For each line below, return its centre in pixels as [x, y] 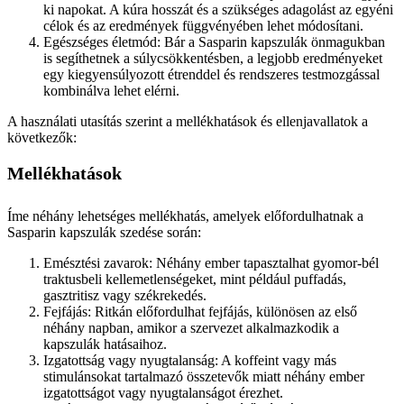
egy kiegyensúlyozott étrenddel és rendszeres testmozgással [211, 74]
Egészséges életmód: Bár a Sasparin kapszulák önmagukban [214, 42]
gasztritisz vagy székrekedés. [125, 295]
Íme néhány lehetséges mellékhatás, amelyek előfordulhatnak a [185, 216]
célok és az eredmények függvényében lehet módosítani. [203, 26]
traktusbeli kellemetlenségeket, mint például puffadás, [195, 279]
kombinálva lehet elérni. [111, 91]
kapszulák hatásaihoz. [105, 344]
